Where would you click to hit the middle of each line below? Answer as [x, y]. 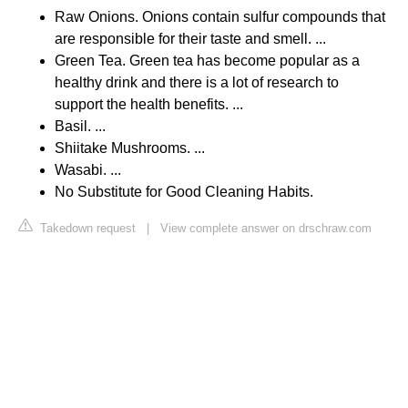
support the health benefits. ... [149, 105]
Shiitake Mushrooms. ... [130, 148]
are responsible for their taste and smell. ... [190, 39]
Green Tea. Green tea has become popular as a [207, 61]
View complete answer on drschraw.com [266, 229]
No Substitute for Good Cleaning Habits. [184, 192]
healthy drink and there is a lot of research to [197, 83]
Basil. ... [80, 127]
